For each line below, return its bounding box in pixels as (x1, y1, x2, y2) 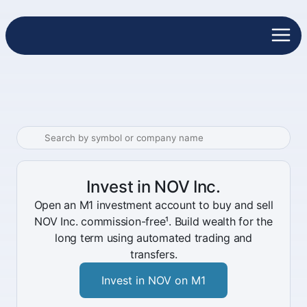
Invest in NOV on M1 (101, 273, 206, 287)
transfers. (130, 247, 177, 261)
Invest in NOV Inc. (86, 177, 221, 197)
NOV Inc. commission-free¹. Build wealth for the (34, 214, 273, 228)
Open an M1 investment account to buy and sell (34, 198, 273, 212)
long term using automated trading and (55, 231, 252, 245)
